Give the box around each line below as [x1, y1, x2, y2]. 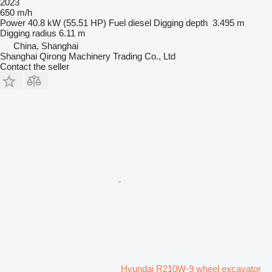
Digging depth [154, 17, 208, 28]
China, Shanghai [13, 40, 78, 51]
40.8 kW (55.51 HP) [28, 17, 106, 28]
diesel [128, 17, 151, 28]
